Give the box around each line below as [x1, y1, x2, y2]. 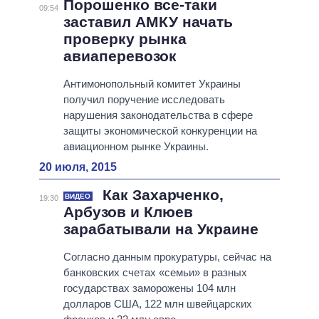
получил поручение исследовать [63, 93, 225, 106]
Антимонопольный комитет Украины [63, 78, 241, 90]
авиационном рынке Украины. [63, 140, 209, 153]
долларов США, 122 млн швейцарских [63, 298, 252, 310]
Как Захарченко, [98, 187, 224, 204]
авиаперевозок [63, 48, 177, 65]
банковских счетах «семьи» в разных [63, 266, 247, 279]
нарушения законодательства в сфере [63, 109, 253, 122]
